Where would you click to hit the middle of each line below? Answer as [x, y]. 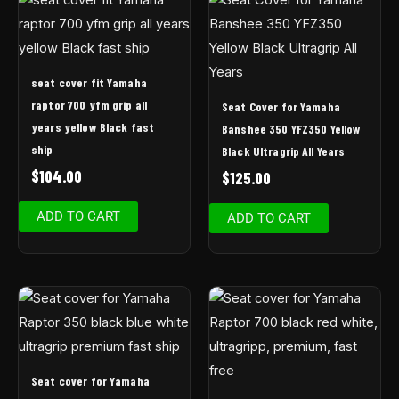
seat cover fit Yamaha [89, 83]
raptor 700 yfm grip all [90, 105]
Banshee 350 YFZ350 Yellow [292, 129]
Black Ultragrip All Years [284, 151]
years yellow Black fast [93, 127]
